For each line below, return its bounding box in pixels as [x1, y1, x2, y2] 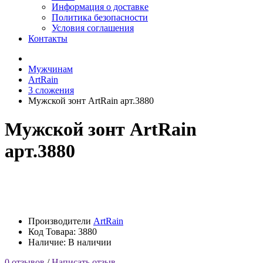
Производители [28, 215, 93, 226]
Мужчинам [28, 64, 73, 74]
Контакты [28, 33, 68, 43]
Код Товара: [28, 226, 78, 237]
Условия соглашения [52, 23, 134, 33]
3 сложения [28, 85, 74, 95]
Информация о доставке [52, 2, 149, 12]
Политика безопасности [52, 12, 148, 22]
